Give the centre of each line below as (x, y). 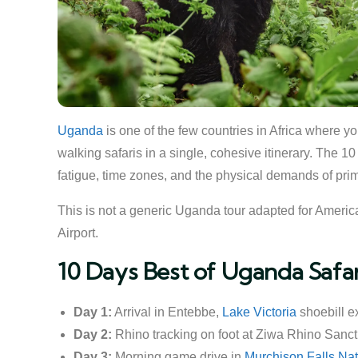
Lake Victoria (259, 312)
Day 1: (93, 312)
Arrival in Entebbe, (167, 312)
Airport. (78, 233)
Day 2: (93, 334)
